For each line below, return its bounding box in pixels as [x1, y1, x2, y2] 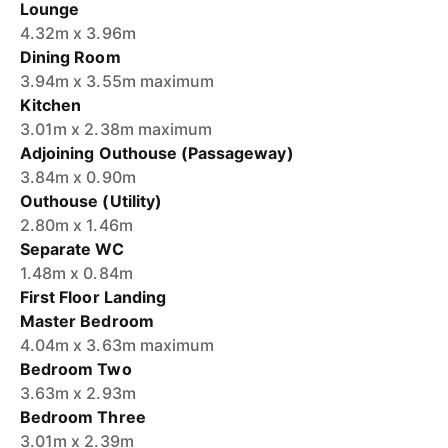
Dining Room [20, 47, 121, 67]
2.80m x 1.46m [20, 215, 133, 235]
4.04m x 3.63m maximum [20, 335, 215, 355]
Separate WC [20, 239, 124, 259]
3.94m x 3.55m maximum [20, 71, 215, 91]
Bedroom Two [20, 359, 132, 379]
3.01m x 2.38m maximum [20, 119, 213, 139]
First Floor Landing [20, 287, 166, 307]
